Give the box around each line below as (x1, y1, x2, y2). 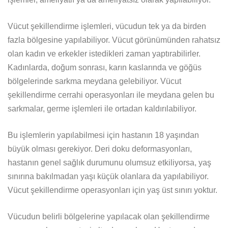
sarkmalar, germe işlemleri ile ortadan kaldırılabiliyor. (8, 104, 196, 113)
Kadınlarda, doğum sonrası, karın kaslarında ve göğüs (8, 63, 202, 72)
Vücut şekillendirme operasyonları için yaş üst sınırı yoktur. (8, 186, 217, 195)
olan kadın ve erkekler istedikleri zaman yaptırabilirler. (8, 49, 201, 59)
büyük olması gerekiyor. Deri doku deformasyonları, (8, 145, 192, 154)
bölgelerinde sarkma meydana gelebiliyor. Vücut (8, 77, 181, 86)
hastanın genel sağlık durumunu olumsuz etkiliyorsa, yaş (8, 158, 211, 167)
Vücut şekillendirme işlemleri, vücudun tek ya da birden (8, 22, 206, 31)
